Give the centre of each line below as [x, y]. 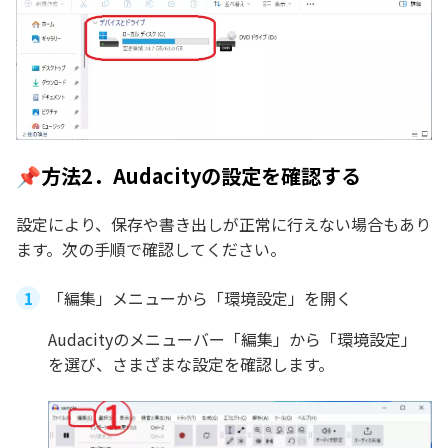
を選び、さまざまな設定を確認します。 [191, 364]
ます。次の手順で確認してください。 [151, 249]
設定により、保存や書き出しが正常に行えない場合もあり [223, 224]
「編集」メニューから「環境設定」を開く [200, 298]
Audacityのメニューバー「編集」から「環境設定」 [232, 339]
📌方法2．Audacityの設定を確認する [188, 176]
